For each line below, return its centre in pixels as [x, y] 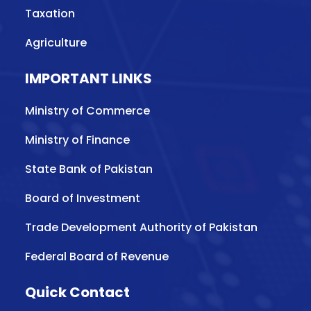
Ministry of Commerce [87, 110]
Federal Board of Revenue [97, 256]
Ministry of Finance [77, 140]
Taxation [50, 13]
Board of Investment [83, 198]
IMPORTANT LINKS [89, 78]
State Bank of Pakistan [89, 169]
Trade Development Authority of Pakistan [141, 227]
